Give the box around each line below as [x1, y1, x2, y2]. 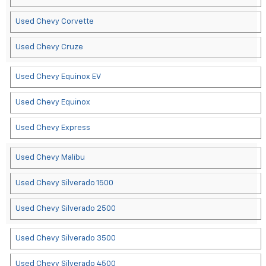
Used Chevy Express [15, 124, 90, 132]
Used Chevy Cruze [15, 43, 83, 52]
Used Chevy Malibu [15, 154, 85, 162]
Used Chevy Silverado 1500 [15, 179, 113, 188]
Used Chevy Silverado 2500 [15, 205, 116, 213]
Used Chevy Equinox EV [15, 73, 101, 81]
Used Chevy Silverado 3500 [15, 235, 116, 243]
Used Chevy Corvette [15, 18, 94, 26]
